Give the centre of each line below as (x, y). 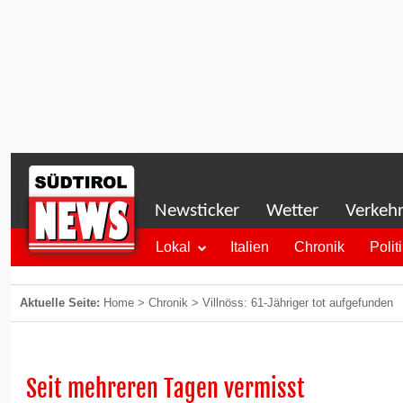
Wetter (292, 211)
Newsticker (197, 211)
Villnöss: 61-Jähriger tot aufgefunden (298, 303)
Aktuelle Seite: (62, 303)
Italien (250, 247)
